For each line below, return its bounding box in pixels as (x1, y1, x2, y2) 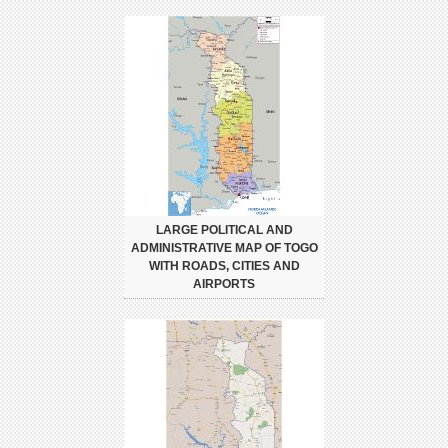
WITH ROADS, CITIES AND (148, 259, 300, 274)
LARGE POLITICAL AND (155, 223, 293, 238)
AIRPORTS (193, 277, 255, 292)
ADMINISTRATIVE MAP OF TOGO (130, 241, 318, 256)
